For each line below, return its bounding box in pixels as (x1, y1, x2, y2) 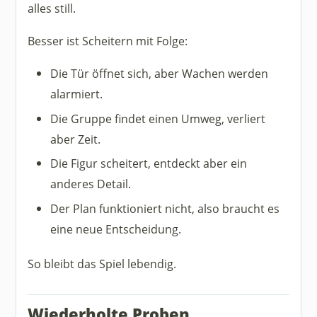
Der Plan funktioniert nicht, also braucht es (50, 200, 280, 217)
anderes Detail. (50, 175, 132, 192)
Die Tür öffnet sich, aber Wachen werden (50, 65, 269, 82)
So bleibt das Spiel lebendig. (28, 255, 177, 272)
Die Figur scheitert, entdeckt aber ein (50, 155, 248, 172)
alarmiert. (50, 86, 103, 103)
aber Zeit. (50, 130, 101, 147)
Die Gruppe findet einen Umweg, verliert (50, 110, 266, 127)
